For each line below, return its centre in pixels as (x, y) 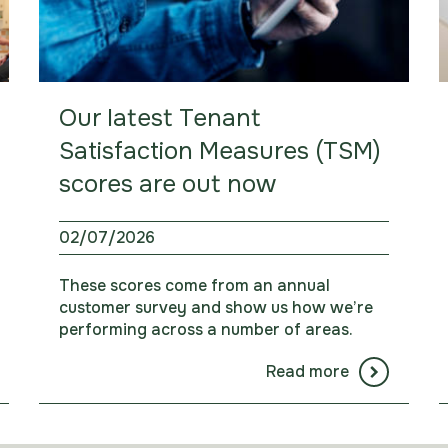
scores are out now (167, 184)
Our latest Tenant (159, 118)
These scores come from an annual (194, 286)
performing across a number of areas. (205, 330)
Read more (307, 372)
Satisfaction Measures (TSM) (219, 151)
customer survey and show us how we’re (215, 308)
